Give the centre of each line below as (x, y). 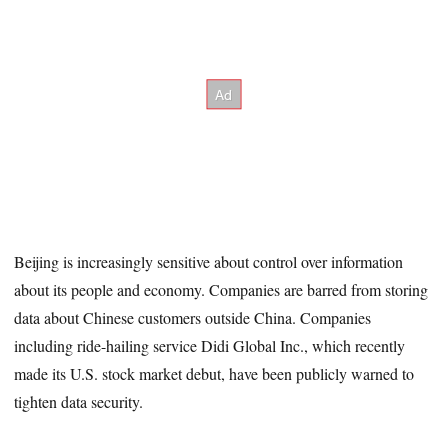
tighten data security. (79, 402)
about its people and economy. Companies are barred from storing (221, 290)
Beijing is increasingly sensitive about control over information (209, 262)
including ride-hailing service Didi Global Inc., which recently (210, 346)
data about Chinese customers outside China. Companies (193, 318)
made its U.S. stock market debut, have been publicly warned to (214, 374)
